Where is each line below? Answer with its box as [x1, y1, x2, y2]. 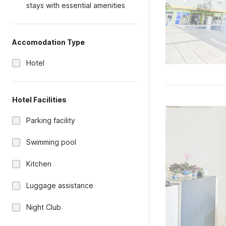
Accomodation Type [12, 38, 85, 46]
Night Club [26, 203, 61, 211]
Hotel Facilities [12, 95, 67, 104]
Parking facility [26, 116, 75, 125]
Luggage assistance [26, 181, 93, 190]
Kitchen [26, 159, 51, 168]
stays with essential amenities [26, 1, 125, 10]
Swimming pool [26, 138, 76, 146]
